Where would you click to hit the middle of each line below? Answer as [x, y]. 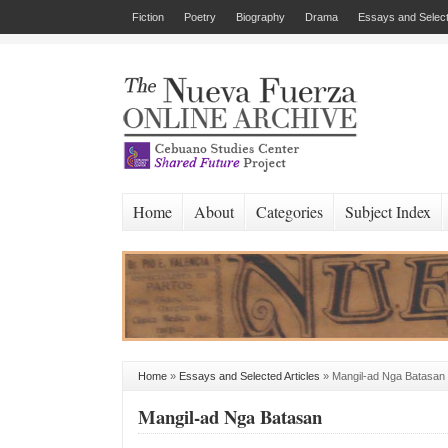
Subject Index [388, 211]
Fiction [148, 17]
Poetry [200, 17]
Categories [289, 211]
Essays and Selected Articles [249, 376]
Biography [260, 17]
